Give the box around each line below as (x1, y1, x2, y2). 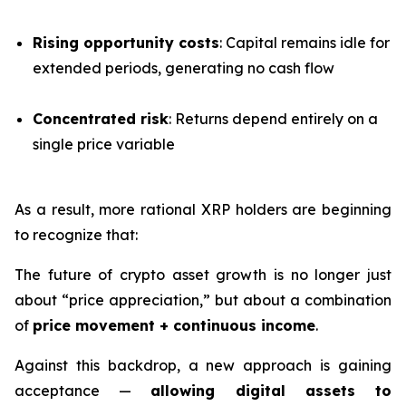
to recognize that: (14, 226, 138, 245)
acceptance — (14, 382, 151, 401)
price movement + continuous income (33, 316, 315, 335)
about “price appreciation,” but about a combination (14, 291, 391, 310)
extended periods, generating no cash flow (33, 59, 334, 78)
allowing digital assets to (150, 382, 392, 401)
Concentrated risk (33, 110, 169, 129)
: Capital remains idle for (219, 34, 390, 53)
